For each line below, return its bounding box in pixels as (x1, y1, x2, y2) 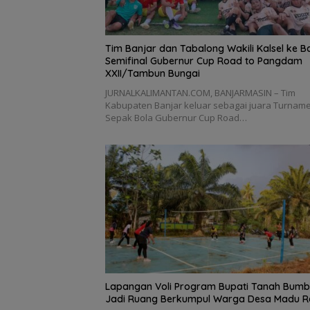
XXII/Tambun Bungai (105, 67, 200, 80)
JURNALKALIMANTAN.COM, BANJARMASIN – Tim (105, 86, 295, 100)
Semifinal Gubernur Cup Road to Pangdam (105, 55, 302, 68)
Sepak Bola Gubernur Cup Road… (105, 111, 247, 125)
